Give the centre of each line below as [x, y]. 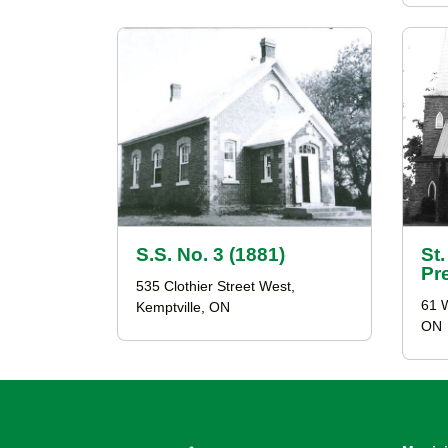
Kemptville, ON [183, 307]
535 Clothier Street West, [215, 286]
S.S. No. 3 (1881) [210, 254]
